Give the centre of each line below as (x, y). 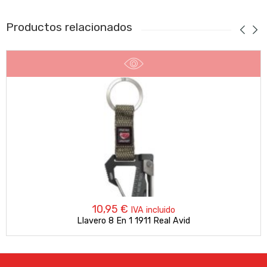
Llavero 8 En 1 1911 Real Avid (133, 221)
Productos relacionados (69, 27)
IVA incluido (153, 210)
